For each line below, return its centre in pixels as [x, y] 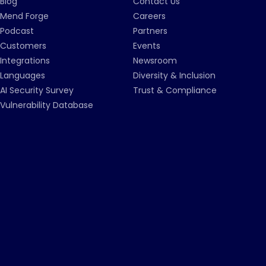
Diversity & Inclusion [174, 75]
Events [147, 46]
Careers [149, 16]
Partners [150, 31]
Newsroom [155, 61]
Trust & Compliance [175, 90]
